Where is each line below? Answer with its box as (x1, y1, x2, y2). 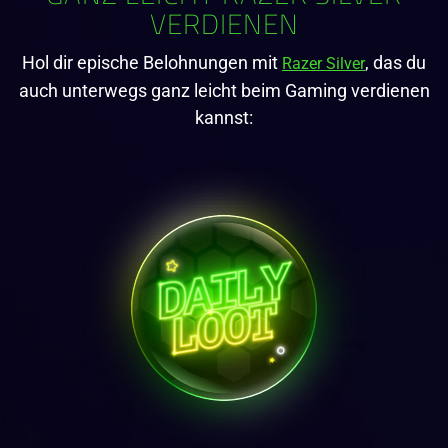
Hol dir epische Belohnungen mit (22, 51, 282, 73)
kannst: (195, 106, 253, 128)
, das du (365, 51, 426, 73)
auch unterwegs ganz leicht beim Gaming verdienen (18, 79, 430, 101)
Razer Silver (282, 53, 365, 73)
